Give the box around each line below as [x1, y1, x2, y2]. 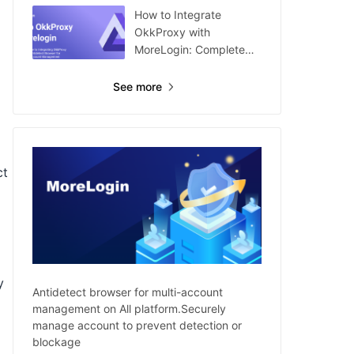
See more [112, 80, 162, 93]
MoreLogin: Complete [134, 43, 245, 56]
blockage [32, 334, 81, 348]
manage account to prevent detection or [32, 318, 242, 332]
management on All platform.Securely [32, 301, 226, 315]
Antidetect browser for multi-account [32, 284, 223, 299]
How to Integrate [134, 8, 221, 21]
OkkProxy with [134, 25, 210, 39]
